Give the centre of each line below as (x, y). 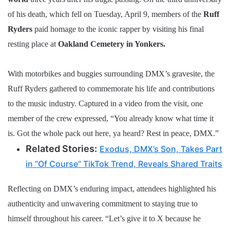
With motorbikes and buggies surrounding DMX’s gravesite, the (111, 74)
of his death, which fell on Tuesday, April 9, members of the (106, 14)
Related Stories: (61, 149)
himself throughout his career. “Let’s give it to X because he (104, 219)
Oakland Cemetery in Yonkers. (112, 44)
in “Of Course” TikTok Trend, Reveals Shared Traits (124, 164)
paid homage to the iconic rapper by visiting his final (119, 29)
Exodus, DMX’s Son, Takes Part (161, 149)
